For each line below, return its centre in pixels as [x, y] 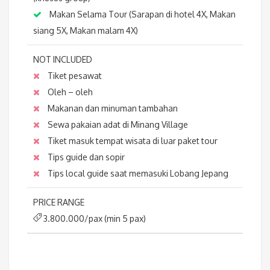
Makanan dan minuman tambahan [112, 108]
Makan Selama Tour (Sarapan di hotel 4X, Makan [142, 14]
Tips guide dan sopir [85, 157]
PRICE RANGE [59, 202]
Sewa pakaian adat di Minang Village [117, 125]
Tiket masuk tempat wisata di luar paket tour [132, 141]
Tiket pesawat [74, 76]
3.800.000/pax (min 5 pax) [94, 219]
